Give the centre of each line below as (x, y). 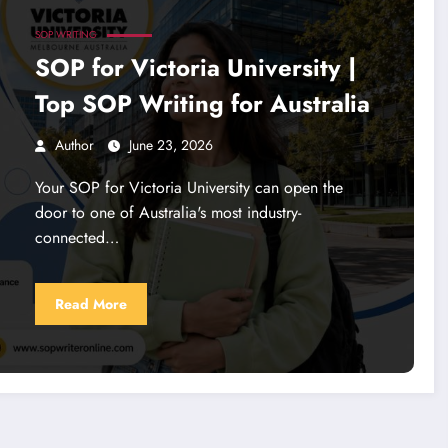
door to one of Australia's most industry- (167, 213)
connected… (76, 238)
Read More (90, 303)
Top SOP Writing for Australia (202, 104)
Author (74, 145)
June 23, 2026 (170, 145)
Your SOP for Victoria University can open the (188, 188)
